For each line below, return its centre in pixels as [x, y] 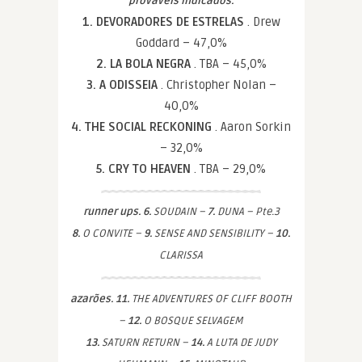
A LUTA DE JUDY [240, 343]
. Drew [263, 22]
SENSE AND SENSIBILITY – [214, 234]
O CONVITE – [112, 234]
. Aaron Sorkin [253, 127]
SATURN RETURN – [145, 343]
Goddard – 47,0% [181, 43]
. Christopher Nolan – [218, 85]
